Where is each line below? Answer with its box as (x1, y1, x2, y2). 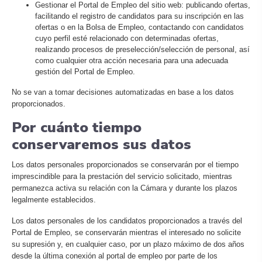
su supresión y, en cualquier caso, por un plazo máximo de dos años (12, 240, 244, 249)
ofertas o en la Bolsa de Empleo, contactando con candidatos (35, 23, 244, 32)
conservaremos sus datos (12, 135, 191, 154)
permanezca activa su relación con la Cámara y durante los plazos (12, 184, 237, 192)
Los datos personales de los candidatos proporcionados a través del (12, 216, 242, 225)
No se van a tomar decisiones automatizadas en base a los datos (12, 88, 234, 96)
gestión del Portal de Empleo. (35, 67, 135, 76)
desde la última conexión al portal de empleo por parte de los (12, 251, 218, 260)
